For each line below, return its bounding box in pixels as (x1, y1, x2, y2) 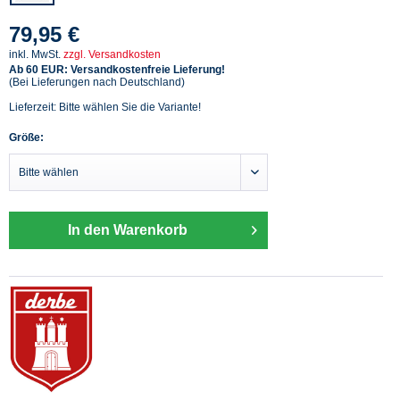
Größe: (9, 130, 44, 144)
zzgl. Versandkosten (63, 47, 161, 61)
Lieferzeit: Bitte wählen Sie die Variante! (9, 100, 201, 113)
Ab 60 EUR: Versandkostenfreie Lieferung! (9, 62, 225, 76)
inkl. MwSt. (9, 47, 63, 61)
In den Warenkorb (68, 221, 187, 237)
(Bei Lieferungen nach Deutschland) (9, 75, 185, 88)
